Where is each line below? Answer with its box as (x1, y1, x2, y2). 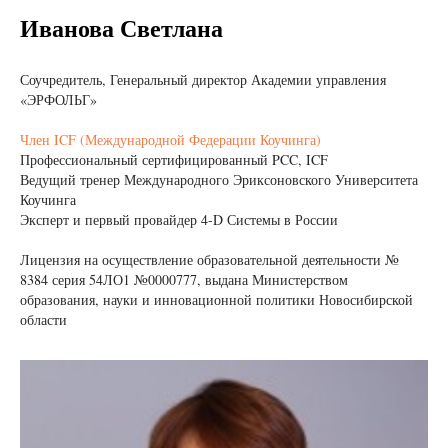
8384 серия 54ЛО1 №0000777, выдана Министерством (20, 269, 348, 289)
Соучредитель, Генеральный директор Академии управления (20, 69, 386, 89)
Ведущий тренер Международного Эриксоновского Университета (20, 169, 418, 189)
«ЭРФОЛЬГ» (20, 89, 97, 109)
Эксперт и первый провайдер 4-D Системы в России (20, 209, 338, 229)
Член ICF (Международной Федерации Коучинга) (20, 129, 321, 149)
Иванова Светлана (20, 9, 223, 45)
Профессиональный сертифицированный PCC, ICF (20, 149, 328, 169)
